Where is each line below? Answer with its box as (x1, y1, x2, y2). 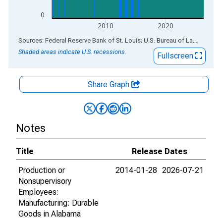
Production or (18, 166, 65, 175)
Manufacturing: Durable (18, 198, 99, 208)
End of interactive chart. (8, 35, 90, 45)
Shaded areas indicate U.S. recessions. (18, 48, 126, 55)
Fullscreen (157, 51, 195, 60)
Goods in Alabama (18, 209, 81, 219)
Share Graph (88, 80, 131, 89)
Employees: (18, 187, 59, 197)
